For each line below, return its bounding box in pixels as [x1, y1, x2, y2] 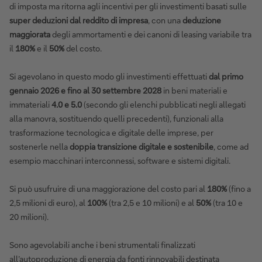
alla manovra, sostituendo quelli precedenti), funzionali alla [9, 112, 223, 124]
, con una [148, 14, 182, 26]
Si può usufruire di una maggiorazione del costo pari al [9, 182, 207, 194]
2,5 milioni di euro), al [9, 196, 87, 208]
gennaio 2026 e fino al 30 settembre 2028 [9, 84, 161, 96]
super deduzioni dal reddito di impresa [9, 14, 148, 26]
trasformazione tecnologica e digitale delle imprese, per [9, 126, 213, 138]
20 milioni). [9, 211, 50, 222]
